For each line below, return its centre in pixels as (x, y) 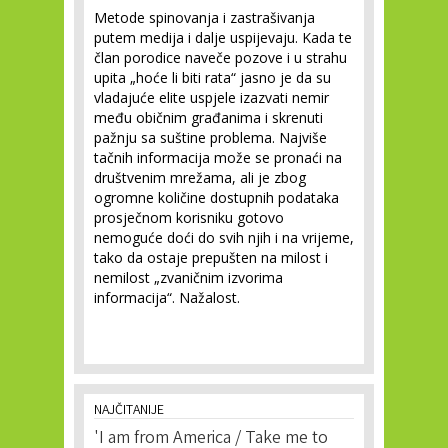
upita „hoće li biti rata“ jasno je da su (212, 78)
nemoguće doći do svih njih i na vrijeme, (224, 238)
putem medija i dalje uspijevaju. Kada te (223, 38)
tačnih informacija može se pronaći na (218, 158)
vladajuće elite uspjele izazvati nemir (211, 98)
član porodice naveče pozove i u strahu (220, 58)
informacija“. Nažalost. (167, 298)
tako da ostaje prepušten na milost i (211, 258)
